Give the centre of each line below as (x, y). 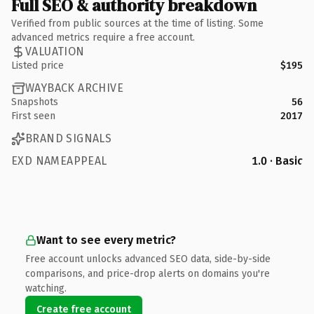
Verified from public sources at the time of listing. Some (137, 23)
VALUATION (55, 52)
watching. (46, 288)
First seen (33, 116)
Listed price (37, 65)
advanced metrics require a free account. (103, 37)
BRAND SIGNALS (69, 138)
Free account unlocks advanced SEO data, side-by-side (148, 259)
